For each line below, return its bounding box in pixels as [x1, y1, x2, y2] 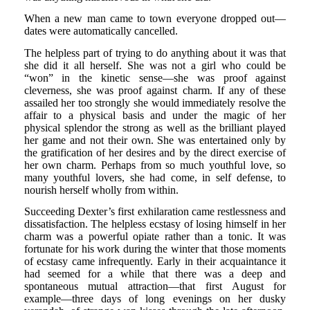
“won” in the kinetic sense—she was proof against [24, 71, 286, 84]
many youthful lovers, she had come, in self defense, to [24, 171, 286, 183]
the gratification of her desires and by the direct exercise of [24, 146, 286, 158]
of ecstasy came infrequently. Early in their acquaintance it [24, 255, 286, 268]
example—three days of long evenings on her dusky [24, 293, 286, 305]
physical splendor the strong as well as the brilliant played [24, 121, 286, 134]
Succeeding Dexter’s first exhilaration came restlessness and [24, 206, 286, 218]
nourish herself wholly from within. [24, 183, 179, 196]
